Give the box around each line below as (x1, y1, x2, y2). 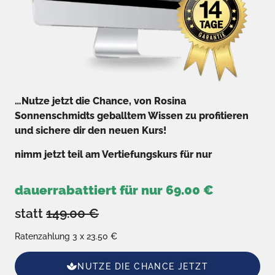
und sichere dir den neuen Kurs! (15, 125, 166, 137)
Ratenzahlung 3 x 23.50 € (15, 231, 117, 241)
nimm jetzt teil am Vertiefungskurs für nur (15, 148, 212, 160)
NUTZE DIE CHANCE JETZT (77, 261, 209, 272)
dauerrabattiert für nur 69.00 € (15, 182, 214, 198)
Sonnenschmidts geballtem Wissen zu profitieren (15, 110, 249, 122)
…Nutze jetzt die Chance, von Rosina (15, 95, 186, 107)
